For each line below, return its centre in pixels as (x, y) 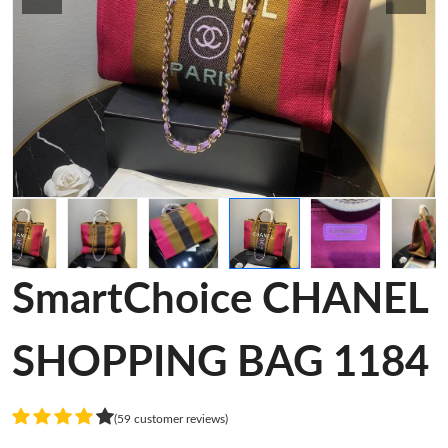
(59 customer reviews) (171, 418)
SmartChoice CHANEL (220, 300)
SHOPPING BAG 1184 (220, 363)
